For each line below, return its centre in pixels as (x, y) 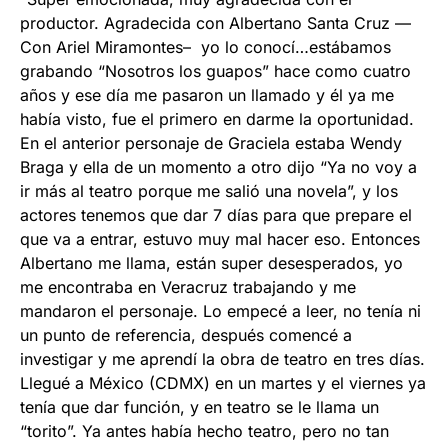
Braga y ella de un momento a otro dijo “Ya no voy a (218, 167)
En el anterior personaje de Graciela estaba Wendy (211, 143)
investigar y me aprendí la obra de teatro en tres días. (222, 359)
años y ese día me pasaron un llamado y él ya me (207, 95)
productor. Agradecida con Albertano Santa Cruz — (215, 23)
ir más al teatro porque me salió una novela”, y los (209, 191)
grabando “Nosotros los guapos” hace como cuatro (215, 71)
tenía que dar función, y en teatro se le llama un (199, 407)
